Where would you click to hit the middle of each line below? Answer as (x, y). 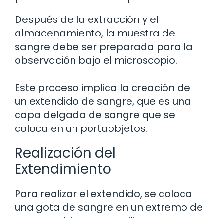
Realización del (65, 153)
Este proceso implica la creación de (102, 88)
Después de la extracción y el (87, 20)
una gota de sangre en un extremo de (109, 208)
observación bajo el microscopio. (96, 61)
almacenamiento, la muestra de (95, 33)
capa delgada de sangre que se (95, 115)
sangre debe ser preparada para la (104, 47)
